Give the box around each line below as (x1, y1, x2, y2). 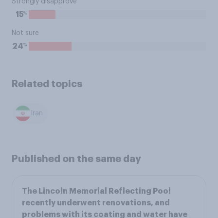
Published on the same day (12, 153, 141, 163)
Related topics (12, 79, 82, 89)
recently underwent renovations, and (22, 199, 170, 207)
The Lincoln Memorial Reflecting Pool (22, 187, 171, 195)
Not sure (12, 30, 39, 36)
